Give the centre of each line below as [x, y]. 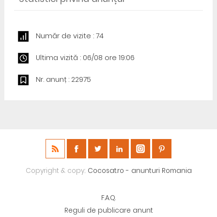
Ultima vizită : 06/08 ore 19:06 [85, 58]
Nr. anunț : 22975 [63, 79]
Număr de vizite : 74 [70, 36]
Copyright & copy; [56, 171]
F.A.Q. [108, 198]
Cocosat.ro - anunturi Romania [139, 171]
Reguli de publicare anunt [108, 210]
